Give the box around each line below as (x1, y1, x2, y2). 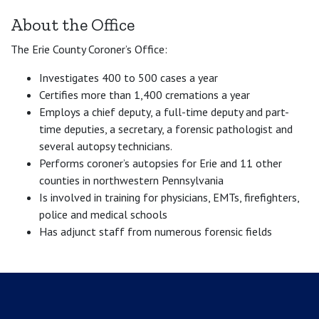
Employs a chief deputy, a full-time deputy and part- (39, 105, 289, 119)
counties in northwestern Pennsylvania (39, 173, 224, 187)
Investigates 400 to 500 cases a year (39, 70, 218, 85)
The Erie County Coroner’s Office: (11, 42, 167, 56)
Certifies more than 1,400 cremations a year (39, 88, 250, 102)
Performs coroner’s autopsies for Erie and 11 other (39, 156, 282, 170)
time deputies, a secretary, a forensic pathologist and (39, 122, 293, 136)
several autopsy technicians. (39, 139, 172, 153)
